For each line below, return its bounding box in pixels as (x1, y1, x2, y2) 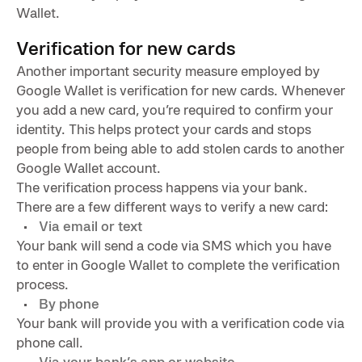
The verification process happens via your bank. (16, 178, 308, 196)
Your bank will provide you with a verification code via (16, 314, 344, 331)
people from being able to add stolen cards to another (16, 139, 344, 157)
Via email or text (39, 217, 142, 234)
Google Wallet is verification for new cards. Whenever (16, 81, 345, 99)
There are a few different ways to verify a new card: (16, 197, 328, 215)
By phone (39, 294, 99, 312)
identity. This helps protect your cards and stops (16, 120, 311, 137)
